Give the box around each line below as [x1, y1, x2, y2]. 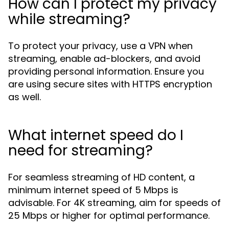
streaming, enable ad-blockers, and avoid [8, 52, 200, 65]
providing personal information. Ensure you [8, 65, 204, 78]
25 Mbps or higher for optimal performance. [8, 209, 210, 222]
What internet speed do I [8, 125, 184, 145]
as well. [8, 90, 41, 103]
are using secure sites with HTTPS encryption [8, 78, 212, 90]
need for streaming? [8, 141, 153, 161]
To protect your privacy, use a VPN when [8, 39, 193, 52]
